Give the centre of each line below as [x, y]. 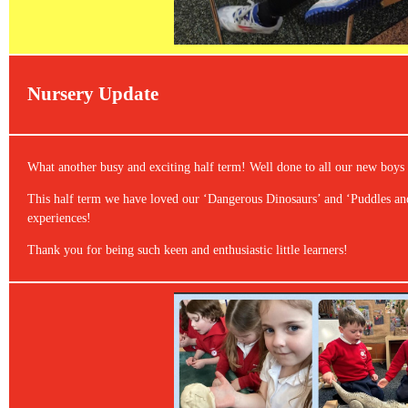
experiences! [65, 218]
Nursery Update [93, 94]
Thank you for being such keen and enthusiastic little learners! [188, 250]
